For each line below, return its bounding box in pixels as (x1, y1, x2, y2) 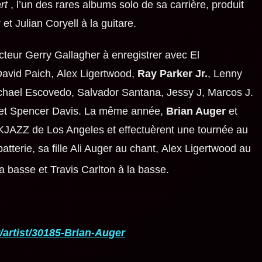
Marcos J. (207, 86, 253, 98)
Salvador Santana (77, 86, 161, 98)
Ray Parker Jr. (137, 67, 208, 80)
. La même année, (78, 105, 166, 117)
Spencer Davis (9, 105, 78, 117)
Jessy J (166, 86, 202, 98)
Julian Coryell (15, 17, 78, 29)
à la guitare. (78, 17, 136, 29)
